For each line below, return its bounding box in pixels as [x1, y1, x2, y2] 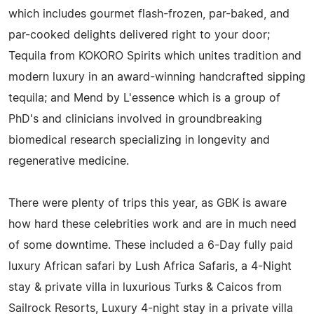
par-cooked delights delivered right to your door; [8, 29, 270, 41]
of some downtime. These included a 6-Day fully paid [8, 239, 293, 251]
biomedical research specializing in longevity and [8, 134, 270, 146]
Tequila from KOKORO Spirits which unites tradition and [8, 50, 301, 62]
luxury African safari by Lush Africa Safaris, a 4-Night [8, 260, 292, 272]
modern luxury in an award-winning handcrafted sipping [8, 71, 306, 83]
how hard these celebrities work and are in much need [8, 218, 296, 230]
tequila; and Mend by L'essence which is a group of [8, 92, 280, 104]
